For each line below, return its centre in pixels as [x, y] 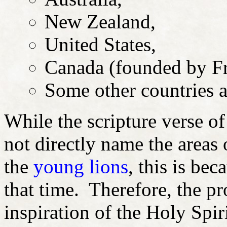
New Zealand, [100, 21]
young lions [81, 166]
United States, [100, 44]
